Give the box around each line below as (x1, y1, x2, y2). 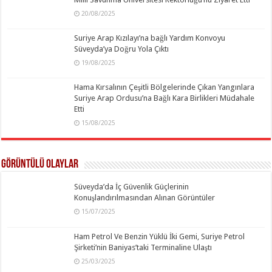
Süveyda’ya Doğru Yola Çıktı (74, 44, 169, 54)
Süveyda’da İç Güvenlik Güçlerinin (74, 182, 189, 192)
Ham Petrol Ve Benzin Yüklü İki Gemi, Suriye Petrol (74, 231, 245, 241)
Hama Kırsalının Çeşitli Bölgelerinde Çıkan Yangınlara (74, 83, 255, 92)
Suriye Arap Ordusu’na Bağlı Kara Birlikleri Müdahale (74, 93, 255, 103)
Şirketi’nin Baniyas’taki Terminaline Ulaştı (74, 242, 212, 252)
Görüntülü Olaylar (1, 158, 79, 171)
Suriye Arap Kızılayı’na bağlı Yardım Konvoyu (74, 33, 226, 43)
